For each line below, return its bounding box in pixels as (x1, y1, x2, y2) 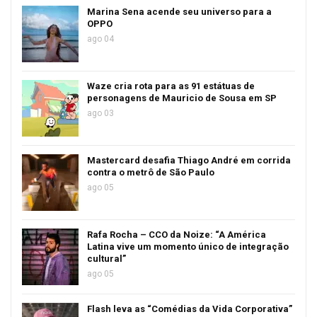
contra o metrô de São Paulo (87, 167, 214, 178)
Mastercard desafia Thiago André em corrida (87, 155, 291, 166)
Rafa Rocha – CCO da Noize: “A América (87, 229, 266, 240)
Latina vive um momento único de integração (87, 241, 289, 252)
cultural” (87, 253, 126, 264)
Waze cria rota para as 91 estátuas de (87, 81, 255, 91)
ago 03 (87, 108, 114, 118)
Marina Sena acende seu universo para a (87, 6, 272, 17)
